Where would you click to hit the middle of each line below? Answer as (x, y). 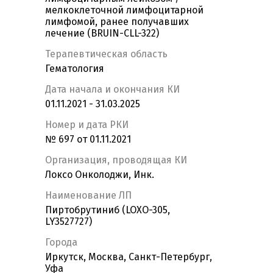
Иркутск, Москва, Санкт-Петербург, (129, 257)
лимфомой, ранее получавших (117, 22)
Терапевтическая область (106, 54)
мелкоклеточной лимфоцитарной (124, 10)
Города (61, 243)
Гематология (75, 69)
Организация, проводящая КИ (116, 160)
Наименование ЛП (88, 196)
